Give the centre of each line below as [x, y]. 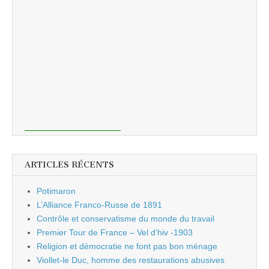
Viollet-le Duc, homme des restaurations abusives [131, 260]
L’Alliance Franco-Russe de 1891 [99, 205]
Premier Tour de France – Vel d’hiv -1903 [115, 233]
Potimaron [56, 191]
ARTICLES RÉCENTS [69, 165]
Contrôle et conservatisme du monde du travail [125, 219]
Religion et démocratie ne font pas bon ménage [127, 246]
